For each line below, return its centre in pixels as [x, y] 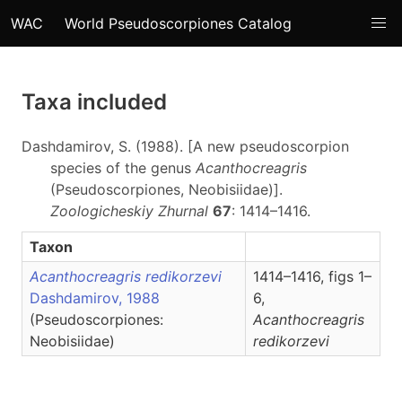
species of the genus [123, 168]
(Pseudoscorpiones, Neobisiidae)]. [166, 189]
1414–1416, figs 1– [312, 276]
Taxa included [94, 102]
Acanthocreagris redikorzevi [126, 276]
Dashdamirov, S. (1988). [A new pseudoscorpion [185, 146]
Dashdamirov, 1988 [95, 298]
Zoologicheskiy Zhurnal [129, 211]
